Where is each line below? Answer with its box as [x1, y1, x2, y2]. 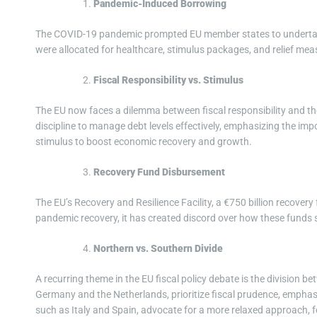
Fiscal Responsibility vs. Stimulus [93, 74, 243, 86]
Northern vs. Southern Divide [93, 243, 223, 255]
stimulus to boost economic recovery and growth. [35, 136, 252, 148]
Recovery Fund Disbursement [93, 166, 225, 178]
